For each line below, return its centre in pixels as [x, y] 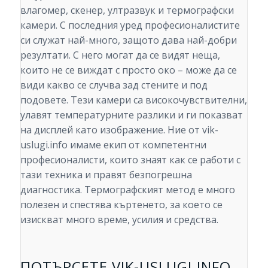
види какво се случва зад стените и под [114, 85]
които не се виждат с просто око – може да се [128, 70]
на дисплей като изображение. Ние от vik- [119, 130]
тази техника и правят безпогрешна [106, 174]
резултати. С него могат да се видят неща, [120, 55]
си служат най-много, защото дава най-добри [128, 40]
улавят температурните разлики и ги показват [131, 115]
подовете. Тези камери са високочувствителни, [133, 100]
